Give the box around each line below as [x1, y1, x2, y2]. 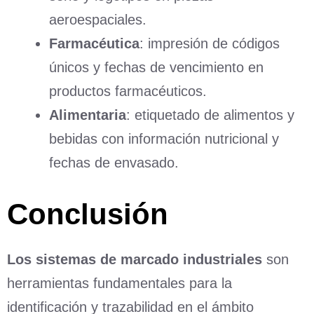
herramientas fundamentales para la [7, 275, 232, 292]
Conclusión [7, 198, 168, 231]
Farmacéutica [49, 36, 139, 52]
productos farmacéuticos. [49, 83, 207, 100]
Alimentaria [49, 107, 126, 123]
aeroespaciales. [49, 12, 146, 28]
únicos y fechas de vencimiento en [49, 60, 264, 76]
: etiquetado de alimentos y [126, 107, 294, 123]
